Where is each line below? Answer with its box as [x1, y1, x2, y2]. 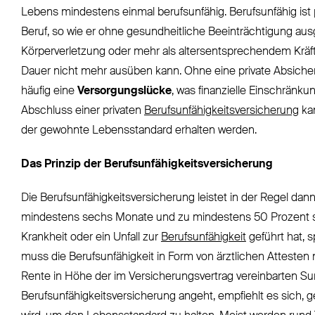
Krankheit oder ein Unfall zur [20, 232, 161, 244]
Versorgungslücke [77, 86, 172, 98]
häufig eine [20, 86, 77, 98]
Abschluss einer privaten [20, 105, 144, 117]
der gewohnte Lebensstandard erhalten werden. [20, 125, 257, 137]
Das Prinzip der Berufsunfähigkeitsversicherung [20, 159, 273, 171]
